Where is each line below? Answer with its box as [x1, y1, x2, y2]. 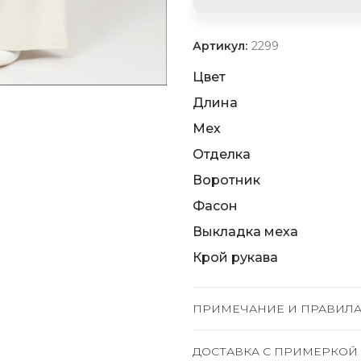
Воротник [193, 172, 260, 188]
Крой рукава [193, 250, 278, 265]
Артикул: [193, 39, 251, 53]
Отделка [193, 147, 251, 162]
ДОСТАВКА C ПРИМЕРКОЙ [193, 344, 358, 359]
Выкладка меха [193, 224, 298, 239]
